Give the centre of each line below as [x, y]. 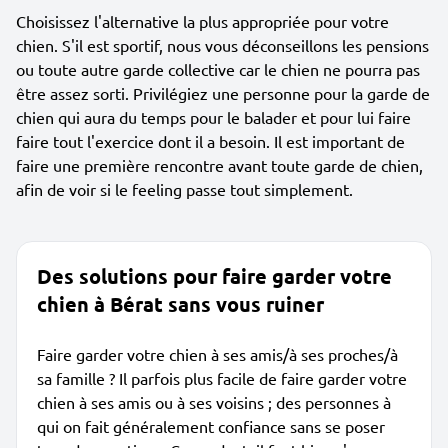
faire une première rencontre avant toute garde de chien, [219, 165]
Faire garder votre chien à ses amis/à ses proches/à [217, 354]
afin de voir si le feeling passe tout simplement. [184, 189]
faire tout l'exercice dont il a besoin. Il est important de [210, 141]
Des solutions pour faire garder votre [214, 276]
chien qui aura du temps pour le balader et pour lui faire [213, 117]
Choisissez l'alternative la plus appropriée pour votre [202, 21]
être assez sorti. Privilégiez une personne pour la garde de [223, 93]
